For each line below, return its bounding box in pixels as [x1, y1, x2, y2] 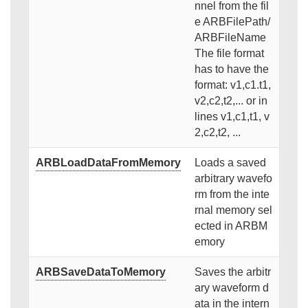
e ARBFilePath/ [194, 16, 270, 28]
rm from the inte [194, 188, 269, 201]
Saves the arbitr [194, 266, 271, 278]
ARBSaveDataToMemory [35, 266, 166, 278]
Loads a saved [194, 157, 266, 169]
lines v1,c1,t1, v [194, 111, 269, 123]
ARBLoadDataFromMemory [35, 157, 181, 169]
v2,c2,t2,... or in [194, 95, 267, 107]
